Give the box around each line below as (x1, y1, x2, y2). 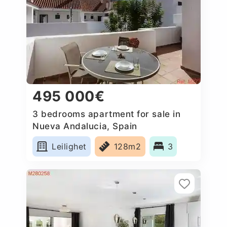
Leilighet (52, 141, 87, 152)
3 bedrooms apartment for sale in (32, 108, 181, 119)
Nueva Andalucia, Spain (32, 121, 137, 131)
